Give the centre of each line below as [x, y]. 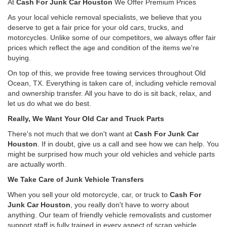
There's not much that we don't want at [71, 134]
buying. [19, 58]
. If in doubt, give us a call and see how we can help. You [128, 144]
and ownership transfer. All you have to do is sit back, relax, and [109, 93]
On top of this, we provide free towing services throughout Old [107, 73]
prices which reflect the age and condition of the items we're [103, 47]
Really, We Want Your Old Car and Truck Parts [86, 118]
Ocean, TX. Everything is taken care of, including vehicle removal [112, 83]
